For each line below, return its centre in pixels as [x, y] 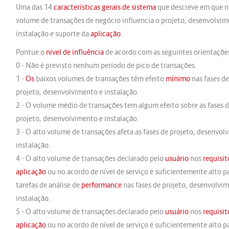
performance [101, 185]
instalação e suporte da [53, 34]
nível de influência [75, 52]
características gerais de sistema [105, 7]
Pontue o [31, 52]
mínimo [178, 79]
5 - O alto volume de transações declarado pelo [90, 212]
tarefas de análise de [48, 185]
